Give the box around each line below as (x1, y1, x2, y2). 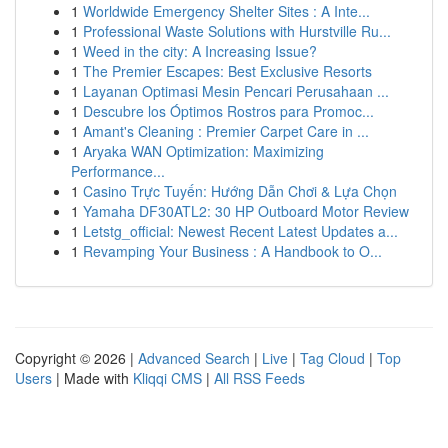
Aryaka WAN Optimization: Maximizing (83, 141, 324, 161)
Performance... (71, 161, 165, 181)
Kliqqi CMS (133, 368, 202, 388)
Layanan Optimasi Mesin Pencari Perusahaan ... (83, 81, 389, 101)
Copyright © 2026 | (15, 348, 138, 368)
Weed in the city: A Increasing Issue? (83, 41, 317, 61)
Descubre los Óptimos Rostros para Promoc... (83, 101, 374, 121)
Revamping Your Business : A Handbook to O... (83, 241, 382, 261)
